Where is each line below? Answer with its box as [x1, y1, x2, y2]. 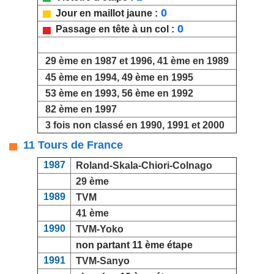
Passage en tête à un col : [51, 24, 174, 35]
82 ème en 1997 [45, 104, 117, 115]
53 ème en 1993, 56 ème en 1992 [45, 88, 193, 99]
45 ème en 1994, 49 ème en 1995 [45, 72, 193, 83]
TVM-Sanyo [76, 256, 130, 267]
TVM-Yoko [76, 224, 124, 235]
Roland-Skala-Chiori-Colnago [76, 160, 212, 171]
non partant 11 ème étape [71, 240, 193, 251]
